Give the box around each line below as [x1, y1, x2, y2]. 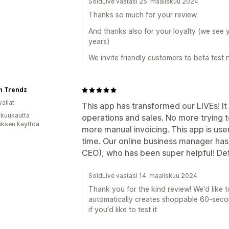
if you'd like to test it [88, 205, 157, 214]
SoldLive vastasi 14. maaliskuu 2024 [88, 172, 197, 179]
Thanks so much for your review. [88, 10, 198, 19]
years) [88, 37, 110, 45]
